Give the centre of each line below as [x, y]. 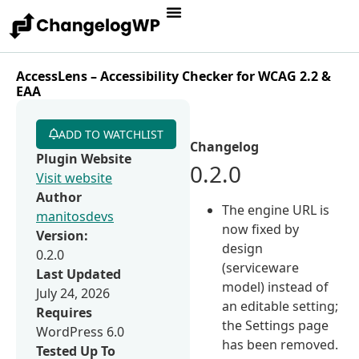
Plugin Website [84, 158]
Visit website [74, 177]
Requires [64, 312]
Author [59, 197]
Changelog [225, 146]
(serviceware [261, 267]
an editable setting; [280, 306]
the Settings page [276, 325]
